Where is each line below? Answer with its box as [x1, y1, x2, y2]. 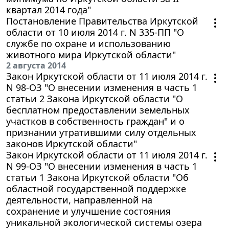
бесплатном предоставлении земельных [6, 103, 190, 116]
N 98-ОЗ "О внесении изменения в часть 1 [6, 81, 197, 94]
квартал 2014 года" [6, 3, 91, 16]
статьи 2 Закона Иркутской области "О [6, 92, 183, 105]
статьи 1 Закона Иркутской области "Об [6, 171, 189, 184]
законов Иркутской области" [6, 137, 137, 150]
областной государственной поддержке [6, 182, 186, 195]
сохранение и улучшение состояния [6, 204, 171, 217]
